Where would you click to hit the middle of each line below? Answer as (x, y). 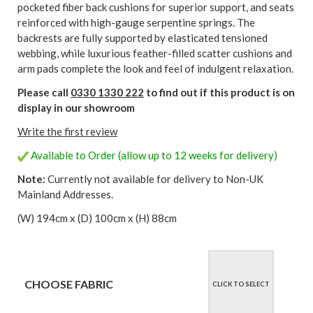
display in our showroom (76, 108)
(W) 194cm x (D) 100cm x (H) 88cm (97, 218)
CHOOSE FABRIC (69, 284)
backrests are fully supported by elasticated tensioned (143, 38)
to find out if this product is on (219, 93)
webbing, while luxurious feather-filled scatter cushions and (155, 53)
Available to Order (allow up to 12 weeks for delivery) (153, 155)
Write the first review (67, 132)
